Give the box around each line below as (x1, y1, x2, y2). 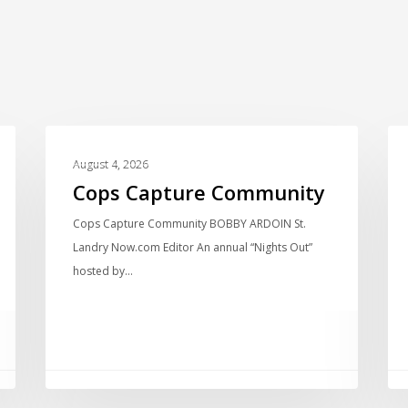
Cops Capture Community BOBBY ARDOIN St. (73, 215, 307, 231)
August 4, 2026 (73, 156, 149, 172)
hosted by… (73, 262, 134, 279)
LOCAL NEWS (75, 146, 148, 162)
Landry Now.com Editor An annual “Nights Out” (73, 239, 313, 255)
